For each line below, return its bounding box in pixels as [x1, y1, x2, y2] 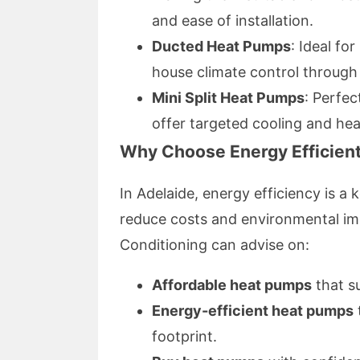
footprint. [152, 328, 217, 345]
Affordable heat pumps [152, 276, 312, 293]
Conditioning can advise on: [120, 236, 309, 253]
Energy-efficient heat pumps [152, 302, 354, 319]
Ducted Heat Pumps [152, 38, 291, 55]
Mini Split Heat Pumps [152, 89, 305, 106]
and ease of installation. [152, 12, 313, 29]
